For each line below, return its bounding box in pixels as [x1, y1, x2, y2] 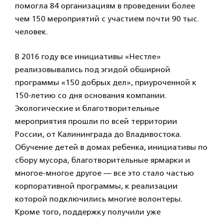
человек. [15, 26, 48, 36]
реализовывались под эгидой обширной [15, 64, 170, 74]
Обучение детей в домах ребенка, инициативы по [15, 142, 208, 152]
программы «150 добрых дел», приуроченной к [15, 77, 197, 87]
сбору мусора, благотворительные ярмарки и [15, 155, 190, 165]
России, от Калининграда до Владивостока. [15, 129, 182, 139]
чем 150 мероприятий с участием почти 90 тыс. [15, 13, 199, 23]
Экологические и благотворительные [15, 103, 159, 113]
